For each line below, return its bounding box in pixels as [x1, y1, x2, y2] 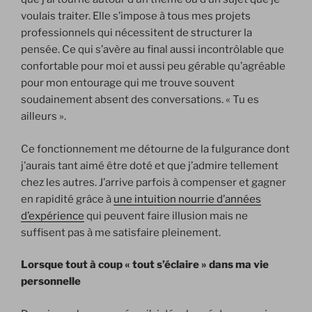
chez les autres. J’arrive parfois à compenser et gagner [21, 175, 286, 189]
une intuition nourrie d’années [114, 192, 261, 205]
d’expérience [21, 209, 84, 222]
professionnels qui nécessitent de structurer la [21, 26, 252, 40]
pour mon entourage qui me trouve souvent [21, 77, 235, 90]
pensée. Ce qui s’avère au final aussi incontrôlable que [21, 43, 284, 56]
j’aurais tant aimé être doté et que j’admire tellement [21, 159, 279, 172]
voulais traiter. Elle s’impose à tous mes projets [21, 10, 251, 23]
